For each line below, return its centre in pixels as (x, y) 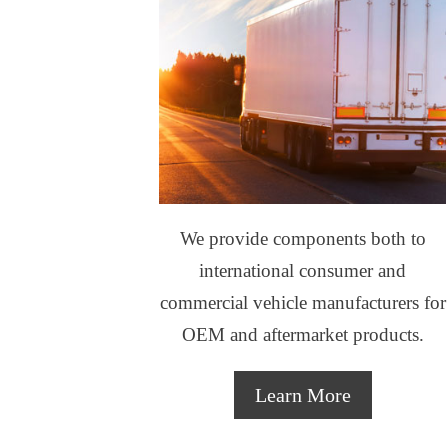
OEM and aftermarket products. (302, 335)
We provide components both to (302, 239)
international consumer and (303, 271)
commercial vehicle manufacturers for (302, 303)
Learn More (302, 395)
